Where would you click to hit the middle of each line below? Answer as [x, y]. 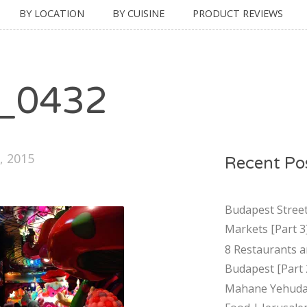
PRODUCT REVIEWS [238, 13]
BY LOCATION [52, 13]
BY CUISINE [138, 13]
